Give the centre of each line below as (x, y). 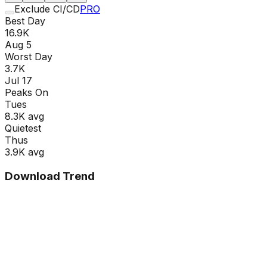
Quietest (23, 128)
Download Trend (50, 176)
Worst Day (29, 56)
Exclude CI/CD (47, 9)
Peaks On (27, 92)
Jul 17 (18, 80)
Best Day (25, 21)
